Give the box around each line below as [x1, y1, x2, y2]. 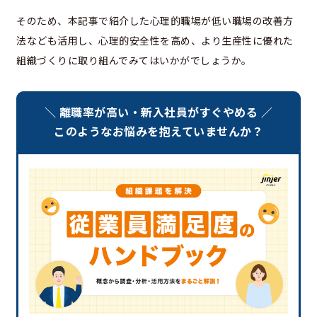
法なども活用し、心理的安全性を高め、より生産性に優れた [16, 33, 294, 47]
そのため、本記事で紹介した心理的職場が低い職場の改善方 [16, 13, 294, 28]
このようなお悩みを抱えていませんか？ [54, 122, 263, 139]
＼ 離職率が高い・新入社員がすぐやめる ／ [44, 103, 273, 120]
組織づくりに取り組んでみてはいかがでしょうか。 [16, 52, 252, 67]
